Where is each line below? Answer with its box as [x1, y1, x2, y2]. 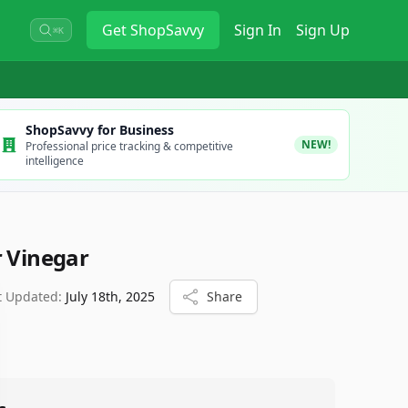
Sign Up [296, 20, 350, 40]
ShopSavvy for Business [25, 121, 174, 138]
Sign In [234, 20, 281, 40]
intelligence [25, 153, 84, 168]
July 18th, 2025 [66, 288, 155, 305]
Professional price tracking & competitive [25, 138, 233, 154]
